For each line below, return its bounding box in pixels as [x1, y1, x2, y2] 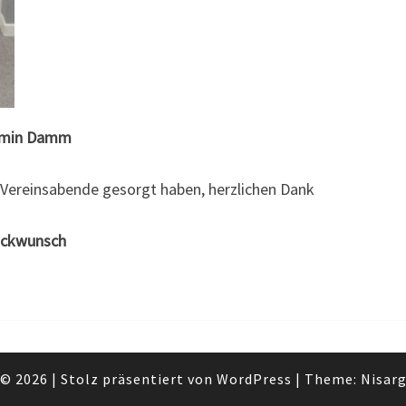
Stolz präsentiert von [60, 370, 217, 389]
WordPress [216, 370, 292, 389]
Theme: [304, 370, 361, 389]
